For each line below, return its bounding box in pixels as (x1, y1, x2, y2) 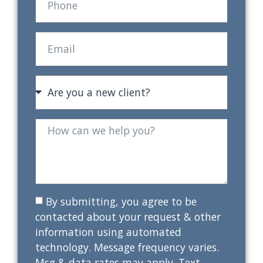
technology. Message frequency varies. (35, 240, 219, 254)
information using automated (35, 224, 181, 239)
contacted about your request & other (35, 209, 221, 224)
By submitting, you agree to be (46, 194, 197, 208)
